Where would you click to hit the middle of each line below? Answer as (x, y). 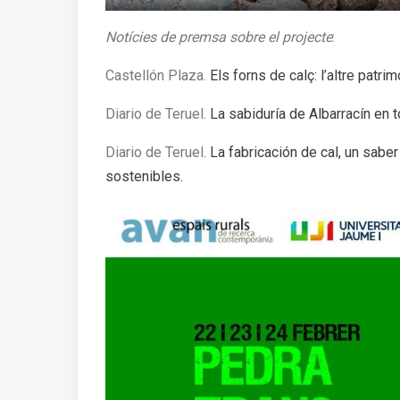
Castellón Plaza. (158, 75)
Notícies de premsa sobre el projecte (219, 37)
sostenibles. (144, 176)
